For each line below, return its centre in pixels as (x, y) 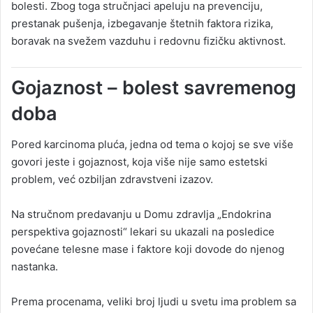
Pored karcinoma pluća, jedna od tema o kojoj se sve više (152, 145)
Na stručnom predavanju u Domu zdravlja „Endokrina (141, 214)
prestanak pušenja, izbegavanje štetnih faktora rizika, (142, 23)
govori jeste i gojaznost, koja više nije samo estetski (139, 162)
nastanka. (35, 267)
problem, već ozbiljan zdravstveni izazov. (112, 180)
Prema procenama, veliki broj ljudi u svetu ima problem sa (154, 302)
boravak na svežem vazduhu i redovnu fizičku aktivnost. (148, 41)
